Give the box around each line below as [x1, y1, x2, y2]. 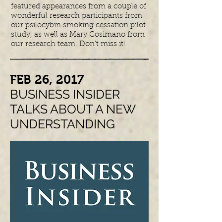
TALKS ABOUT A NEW [10, 102, 135, 116]
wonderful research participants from [11, 12, 142, 20]
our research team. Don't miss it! [11, 41, 125, 48]
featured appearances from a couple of [11, 3, 146, 10]
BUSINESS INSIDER [10, 87, 120, 102]
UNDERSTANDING [10, 116, 115, 131]
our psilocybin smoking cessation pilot [11, 22, 146, 29]
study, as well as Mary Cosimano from [11, 31, 145, 39]
